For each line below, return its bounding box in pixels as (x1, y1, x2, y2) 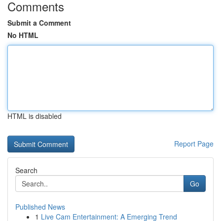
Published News (15, 202, 65, 212)
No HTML (7, 30, 38, 40)
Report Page (174, 139, 214, 148)
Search (15, 165, 37, 175)
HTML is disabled (7, 111, 62, 121)
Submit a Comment (7, 18, 71, 28)
